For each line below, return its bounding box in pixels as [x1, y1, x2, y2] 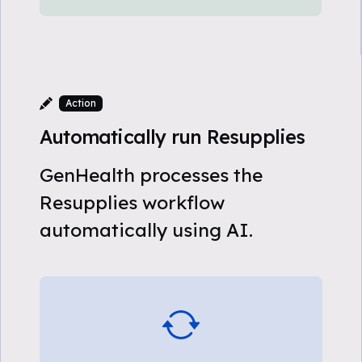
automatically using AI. [40, 218, 253, 242]
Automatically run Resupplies [40, 125, 305, 149]
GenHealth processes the [40, 163, 263, 187]
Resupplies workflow [40, 191, 225, 214]
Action [65, 97, 96, 109]
